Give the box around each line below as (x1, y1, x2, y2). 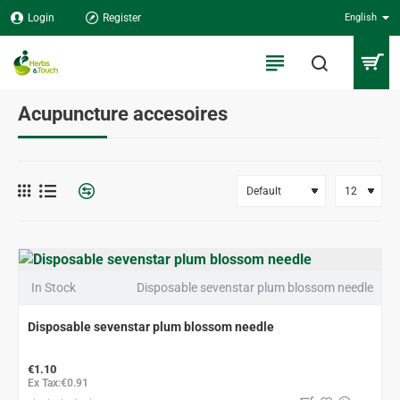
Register (103, 11, 141, 24)
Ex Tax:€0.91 (28, 377, 88, 389)
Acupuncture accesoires (18, 103, 228, 125)
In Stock (31, 280, 76, 295)
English (345, 12, 377, 23)
